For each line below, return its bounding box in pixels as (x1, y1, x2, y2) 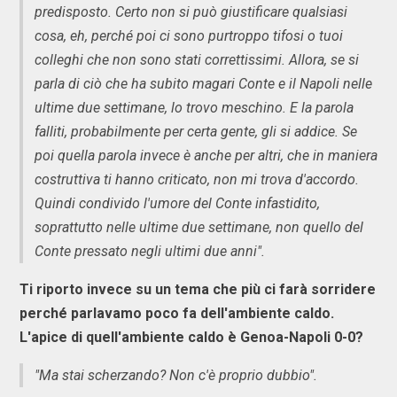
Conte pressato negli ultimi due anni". (35, 242, 265, 260)
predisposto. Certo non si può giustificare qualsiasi (35, 3, 347, 20)
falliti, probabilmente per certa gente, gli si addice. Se (35, 122, 357, 140)
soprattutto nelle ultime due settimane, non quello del (35, 218, 363, 236)
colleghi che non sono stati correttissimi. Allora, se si (35, 51, 359, 68)
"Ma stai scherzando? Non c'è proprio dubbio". (35, 366, 317, 384)
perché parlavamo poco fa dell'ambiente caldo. (19, 304, 334, 322)
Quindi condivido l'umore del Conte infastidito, (35, 194, 320, 212)
